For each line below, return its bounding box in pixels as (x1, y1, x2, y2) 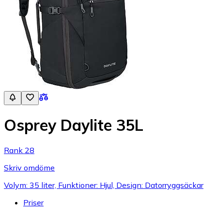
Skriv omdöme (4, 162, 55, 172)
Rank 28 (4, 145, 34, 155)
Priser (23, 197, 44, 207)
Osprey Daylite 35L (4, 115, 143, 135)
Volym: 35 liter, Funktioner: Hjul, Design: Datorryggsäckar (4, 180, 203, 190)
